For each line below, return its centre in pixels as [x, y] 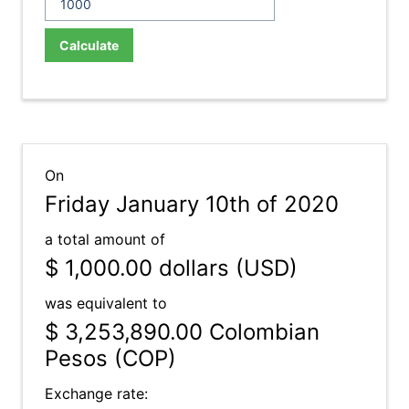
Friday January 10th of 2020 [192, 204]
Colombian [261, 332]
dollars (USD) [225, 268]
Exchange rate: [96, 393]
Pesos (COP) [110, 358]
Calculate [89, 45]
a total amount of [105, 239]
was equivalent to [106, 303]
